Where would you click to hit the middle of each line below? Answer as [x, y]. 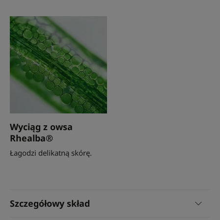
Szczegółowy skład [50, 203]
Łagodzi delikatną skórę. [51, 152]
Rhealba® [31, 138]
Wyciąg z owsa [41, 126]
